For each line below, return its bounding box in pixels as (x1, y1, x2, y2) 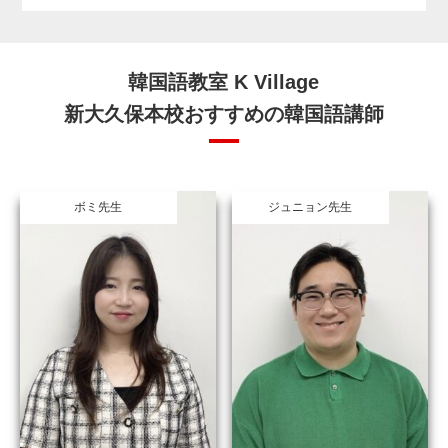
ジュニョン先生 (268, 201, 353, 215)
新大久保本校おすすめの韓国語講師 (64, 103, 384, 126)
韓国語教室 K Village (128, 71, 320, 94)
